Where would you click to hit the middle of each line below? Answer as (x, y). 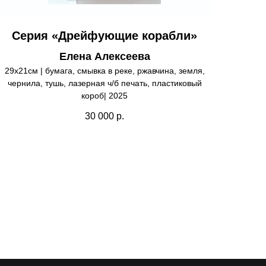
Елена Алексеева (104, 57)
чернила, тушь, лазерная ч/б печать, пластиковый (104, 83)
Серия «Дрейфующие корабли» (104, 36)
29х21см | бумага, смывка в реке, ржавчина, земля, (104, 71)
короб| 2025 (104, 96)
